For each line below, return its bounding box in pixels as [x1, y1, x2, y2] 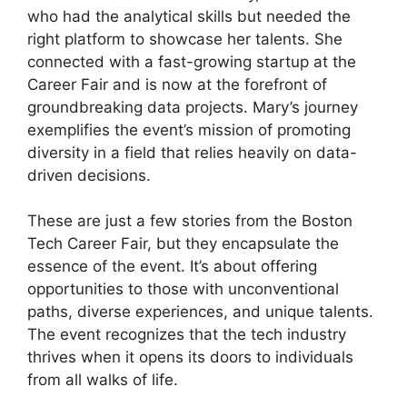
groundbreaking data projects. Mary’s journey [27, 97, 358, 116]
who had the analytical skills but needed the [27, 6, 351, 25]
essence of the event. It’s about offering [27, 257, 317, 276]
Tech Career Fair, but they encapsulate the [27, 234, 339, 253]
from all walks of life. [27, 371, 178, 390]
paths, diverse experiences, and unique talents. [27, 303, 373, 322]
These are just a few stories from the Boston [27, 212, 352, 231]
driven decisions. [27, 165, 151, 184]
